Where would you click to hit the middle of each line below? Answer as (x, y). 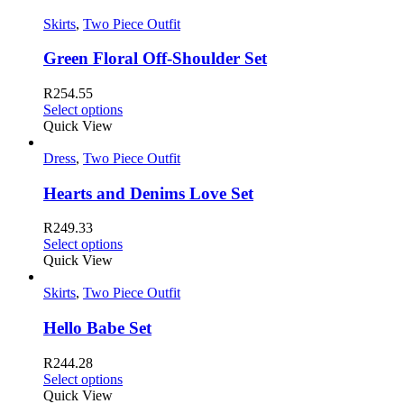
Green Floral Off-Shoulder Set (155, 59)
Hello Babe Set (97, 328)
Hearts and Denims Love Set (148, 193)
